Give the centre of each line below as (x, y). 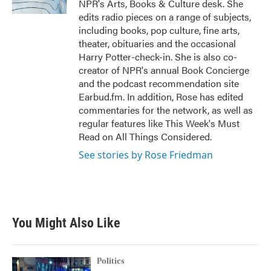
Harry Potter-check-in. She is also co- (158, 57)
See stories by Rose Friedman (146, 155)
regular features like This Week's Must (159, 123)
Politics (111, 261)
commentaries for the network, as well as (166, 110)
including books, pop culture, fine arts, (159, 30)
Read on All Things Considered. (145, 136)
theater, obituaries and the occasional (157, 43)
